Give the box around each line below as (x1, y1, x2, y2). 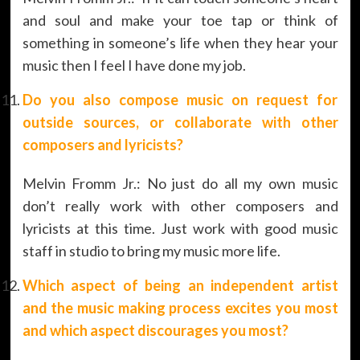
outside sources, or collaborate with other (22, 112, 338, 131)
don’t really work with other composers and (22, 196, 338, 215)
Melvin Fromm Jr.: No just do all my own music (22, 174, 338, 192)
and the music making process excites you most (22, 298, 338, 317)
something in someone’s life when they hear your (22, 33, 338, 51)
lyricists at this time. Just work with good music (22, 219, 338, 237)
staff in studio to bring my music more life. (22, 241, 280, 260)
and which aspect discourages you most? (22, 321, 288, 339)
